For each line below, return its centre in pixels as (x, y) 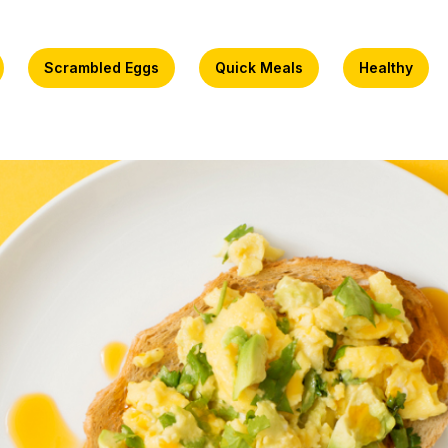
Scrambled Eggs (102, 68)
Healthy (385, 68)
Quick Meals (258, 68)
